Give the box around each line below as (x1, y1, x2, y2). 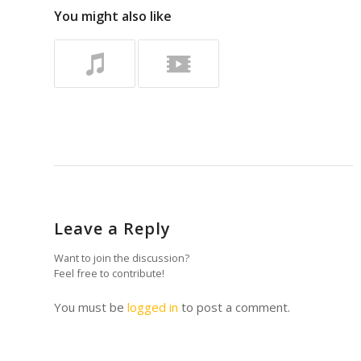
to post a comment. (178, 298, 290, 315)
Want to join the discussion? (54, 250, 189, 265)
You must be (54, 298, 127, 315)
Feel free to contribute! (54, 265, 164, 280)
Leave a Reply (54, 217, 171, 239)
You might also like (54, 6, 172, 25)
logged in (127, 298, 178, 315)
